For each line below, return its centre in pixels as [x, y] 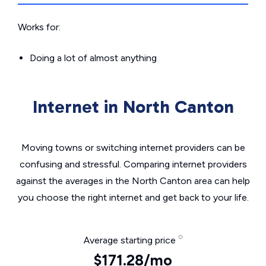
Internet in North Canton [133, 107]
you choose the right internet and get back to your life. [133, 197]
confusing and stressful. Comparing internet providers [133, 164]
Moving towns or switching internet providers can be [133, 148]
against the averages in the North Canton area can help [133, 181]
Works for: [39, 27]
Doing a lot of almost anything [93, 58]
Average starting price [131, 240]
